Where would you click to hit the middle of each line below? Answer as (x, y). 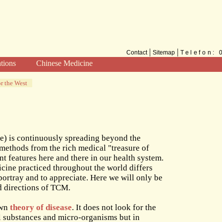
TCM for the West (64, 91)
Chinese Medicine (64, 63)
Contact (137, 53)
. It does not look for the (114, 208)
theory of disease (41, 208)
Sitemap (164, 53)
